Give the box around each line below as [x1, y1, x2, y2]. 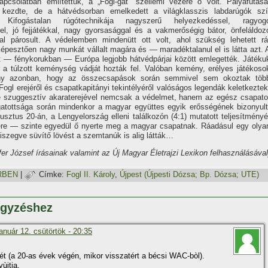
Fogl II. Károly [66, 170, 115, 179]
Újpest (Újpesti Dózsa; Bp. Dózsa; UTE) [120, 170, 259, 179]
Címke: [39, 170, 64, 179]
